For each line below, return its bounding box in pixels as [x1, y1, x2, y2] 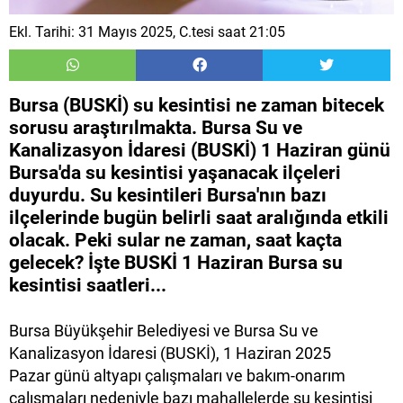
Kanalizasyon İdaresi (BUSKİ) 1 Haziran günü [9, 139, 390, 162]
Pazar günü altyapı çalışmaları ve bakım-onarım [9, 366, 345, 386]
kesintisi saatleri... [9, 274, 166, 297]
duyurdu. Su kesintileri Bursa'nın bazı [9, 184, 327, 207]
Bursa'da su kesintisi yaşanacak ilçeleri [9, 162, 341, 184]
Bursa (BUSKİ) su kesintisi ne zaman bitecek [9, 94, 384, 117]
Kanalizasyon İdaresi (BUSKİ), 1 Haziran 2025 [9, 344, 331, 363]
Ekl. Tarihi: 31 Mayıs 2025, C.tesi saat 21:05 [9, 23, 285, 41]
